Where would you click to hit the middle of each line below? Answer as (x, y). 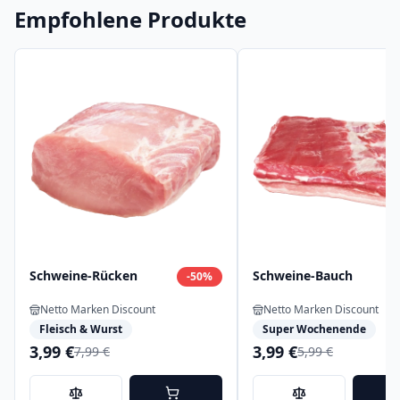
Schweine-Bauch (303, 275)
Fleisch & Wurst (81, 329)
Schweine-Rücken (83, 275)
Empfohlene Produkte (130, 19)
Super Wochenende (314, 329)
